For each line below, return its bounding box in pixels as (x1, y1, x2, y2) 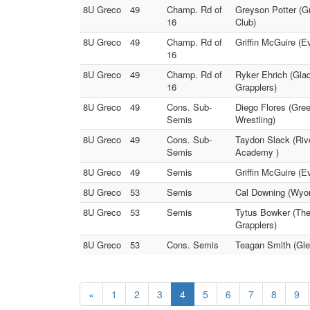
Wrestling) (235, 113, 275, 126)
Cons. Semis (167, 238, 219, 251)
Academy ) (235, 145, 279, 158)
